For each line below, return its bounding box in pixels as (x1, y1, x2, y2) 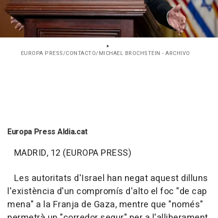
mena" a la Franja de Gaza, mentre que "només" (7, 198, 203, 212)
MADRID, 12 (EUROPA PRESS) (7, 146, 131, 160)
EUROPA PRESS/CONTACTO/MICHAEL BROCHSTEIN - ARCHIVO (20, 49, 190, 58)
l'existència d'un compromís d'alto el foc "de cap (7, 185, 207, 199)
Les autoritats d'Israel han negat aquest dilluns (7, 172, 208, 185)
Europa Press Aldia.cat (7, 126, 88, 138)
